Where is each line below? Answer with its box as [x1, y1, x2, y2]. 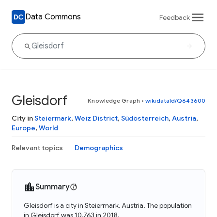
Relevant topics [12, 143, 63, 152]
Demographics [75, 143, 123, 152]
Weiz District [75, 114, 118, 123]
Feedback [159, 13, 190, 22]
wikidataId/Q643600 [145, 97, 205, 104]
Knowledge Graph [88, 97, 140, 104]
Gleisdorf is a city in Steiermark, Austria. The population [24, 201, 192, 210]
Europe [12, 124, 35, 132]
